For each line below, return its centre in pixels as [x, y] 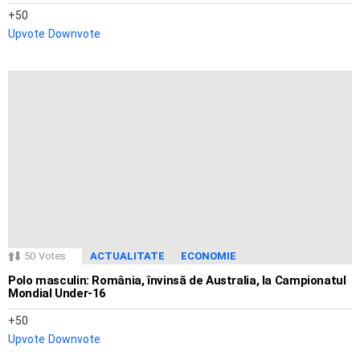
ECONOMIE [209, 256]
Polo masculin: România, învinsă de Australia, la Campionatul [177, 281]
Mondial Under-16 [57, 294]
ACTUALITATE [127, 256]
